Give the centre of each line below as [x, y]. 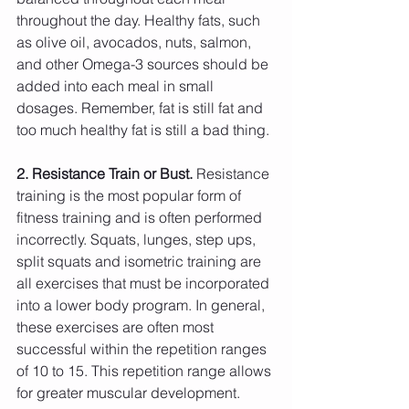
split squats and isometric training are [141, 262]
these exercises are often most [117, 327]
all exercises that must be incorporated [145, 283]
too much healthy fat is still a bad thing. [143, 130]
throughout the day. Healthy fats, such [140, 21]
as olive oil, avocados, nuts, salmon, [136, 42]
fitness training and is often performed [141, 218]
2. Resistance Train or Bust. [105, 174]
